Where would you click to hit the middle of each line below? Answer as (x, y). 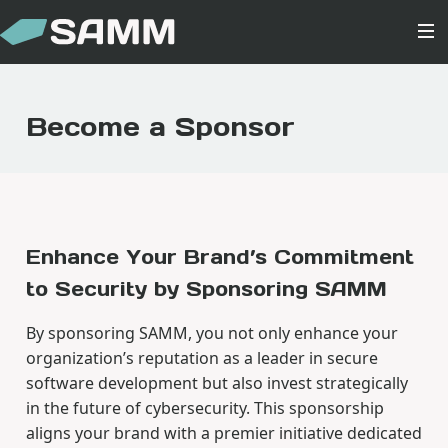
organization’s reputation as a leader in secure (201, 357)
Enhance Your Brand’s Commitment (219, 256)
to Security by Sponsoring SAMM (206, 288)
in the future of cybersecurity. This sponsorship (204, 407)
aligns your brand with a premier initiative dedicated (223, 432)
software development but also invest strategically (216, 382)
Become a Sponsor (160, 126)
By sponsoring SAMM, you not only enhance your (211, 332)
